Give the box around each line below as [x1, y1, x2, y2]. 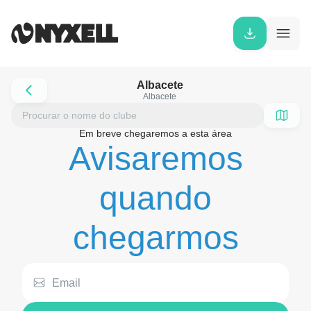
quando [99, 180, 212, 217]
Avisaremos [68, 140, 243, 177]
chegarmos [72, 219, 239, 256]
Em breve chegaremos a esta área [79, 128, 232, 139]
